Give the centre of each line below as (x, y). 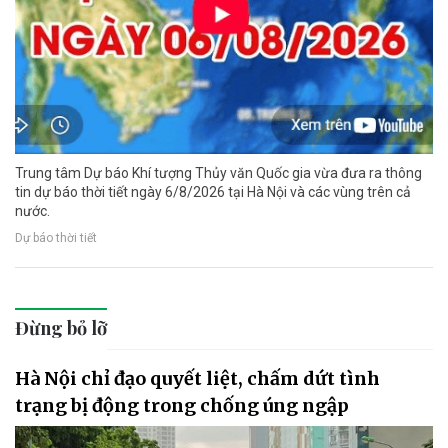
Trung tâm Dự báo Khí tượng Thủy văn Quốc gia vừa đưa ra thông (218, 172)
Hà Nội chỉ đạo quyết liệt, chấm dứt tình (197, 378)
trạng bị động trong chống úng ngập (182, 405)
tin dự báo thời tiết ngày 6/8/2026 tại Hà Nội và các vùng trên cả (213, 191)
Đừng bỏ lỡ (61, 327)
